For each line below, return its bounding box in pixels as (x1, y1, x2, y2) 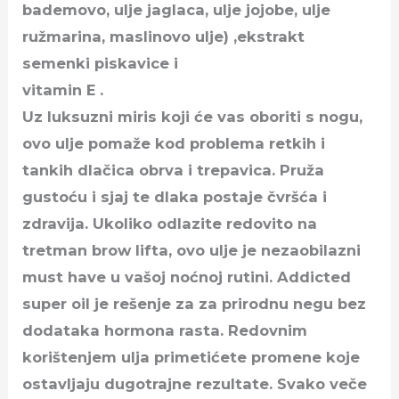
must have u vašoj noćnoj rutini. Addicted (22, 267, 352, 286)
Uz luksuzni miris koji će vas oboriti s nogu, (22, 107, 363, 126)
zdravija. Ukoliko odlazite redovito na (22, 214, 318, 232)
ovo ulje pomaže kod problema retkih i (22, 134, 326, 152)
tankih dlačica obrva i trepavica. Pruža (22, 160, 325, 179)
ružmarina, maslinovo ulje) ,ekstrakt (22, 27, 305, 45)
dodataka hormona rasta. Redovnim (22, 321, 308, 339)
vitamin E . (22, 80, 104, 99)
